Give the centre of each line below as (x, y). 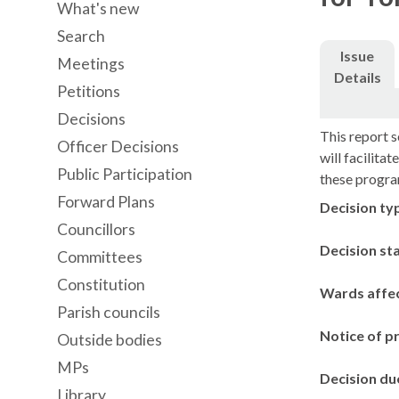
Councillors (96, 229)
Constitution (101, 285)
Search (81, 36)
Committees (100, 257)
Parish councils (109, 312)
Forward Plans (106, 202)
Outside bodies (110, 340)
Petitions (89, 91)
